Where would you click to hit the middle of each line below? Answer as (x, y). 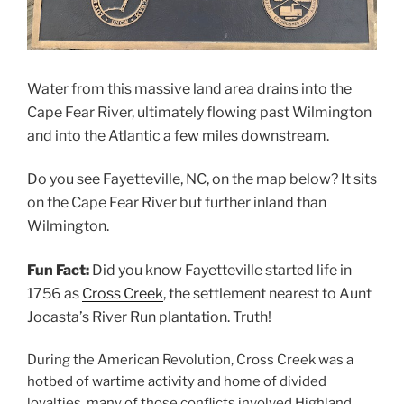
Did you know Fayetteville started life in (220, 270)
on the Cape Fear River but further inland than (177, 203)
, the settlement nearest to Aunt (267, 293)
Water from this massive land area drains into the (189, 88)
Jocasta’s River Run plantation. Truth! (151, 317)
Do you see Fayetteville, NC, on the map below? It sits (202, 179)
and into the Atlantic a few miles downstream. (178, 135)
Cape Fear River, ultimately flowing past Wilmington (199, 112)
